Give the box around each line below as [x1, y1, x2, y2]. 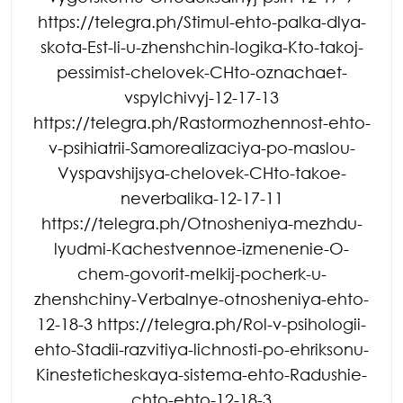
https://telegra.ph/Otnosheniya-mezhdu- [40, 212, 363, 233]
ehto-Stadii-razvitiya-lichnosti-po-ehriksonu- [34, 338, 369, 359]
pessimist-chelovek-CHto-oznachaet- [56, 61, 347, 82]
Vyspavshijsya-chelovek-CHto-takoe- [57, 162, 346, 183]
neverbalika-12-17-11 [120, 187, 283, 208]
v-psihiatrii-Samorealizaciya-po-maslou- [48, 137, 355, 157]
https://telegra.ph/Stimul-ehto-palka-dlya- [37, 11, 366, 31]
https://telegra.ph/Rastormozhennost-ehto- [32, 112, 371, 132]
